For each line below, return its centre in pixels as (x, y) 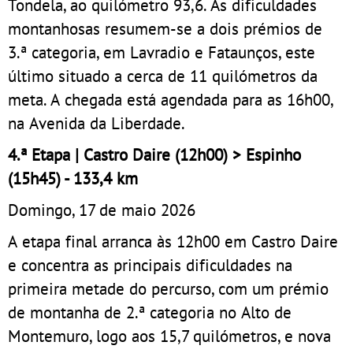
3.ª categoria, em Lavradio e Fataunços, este (162, 52)
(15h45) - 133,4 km (73, 178)
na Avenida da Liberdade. (97, 123)
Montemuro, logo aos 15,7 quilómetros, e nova (169, 336)
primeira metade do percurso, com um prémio (168, 289)
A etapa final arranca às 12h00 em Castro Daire (173, 242)
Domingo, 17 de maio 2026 (102, 210)
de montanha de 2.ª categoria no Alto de (150, 312)
